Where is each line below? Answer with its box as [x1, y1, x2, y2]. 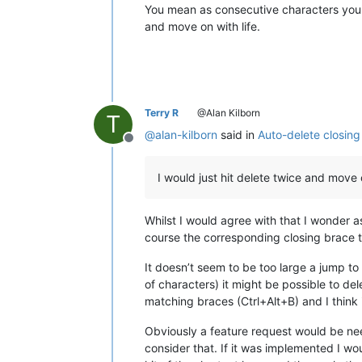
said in [217, 127, 258, 141]
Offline [128, 137, 168, 154]
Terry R [145, 106, 179, 119]
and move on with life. [145, 19, 260, 33]
